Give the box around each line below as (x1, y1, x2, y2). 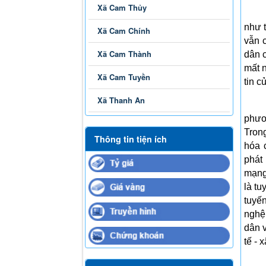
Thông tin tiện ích (94, 132, 167, 145)
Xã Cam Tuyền (97, 71, 150, 83)
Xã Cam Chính (97, 24, 150, 36)
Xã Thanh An (97, 94, 145, 106)
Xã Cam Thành (97, 47, 151, 59)
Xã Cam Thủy (97, 1, 147, 13)
